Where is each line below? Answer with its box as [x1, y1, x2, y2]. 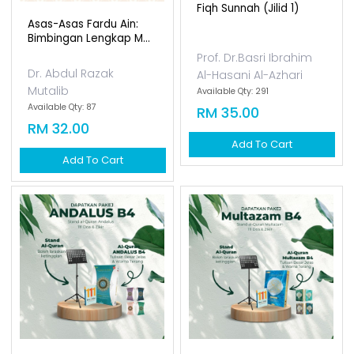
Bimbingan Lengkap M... [28, 112, 151, 127]
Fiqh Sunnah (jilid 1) [197, 82, 299, 97]
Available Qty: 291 [197, 167, 269, 179]
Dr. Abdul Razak [28, 147, 115, 163]
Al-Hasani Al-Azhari [197, 149, 303, 164]
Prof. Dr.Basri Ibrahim [197, 131, 313, 147]
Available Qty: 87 [28, 183, 97, 194]
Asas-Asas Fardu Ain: [28, 98, 139, 113]
